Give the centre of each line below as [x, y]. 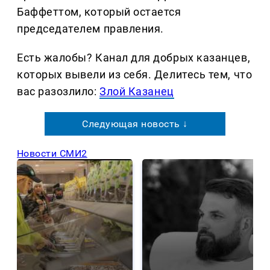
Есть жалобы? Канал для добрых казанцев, [134, 58]
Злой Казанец [137, 92]
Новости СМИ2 [52, 154]
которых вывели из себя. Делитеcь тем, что [135, 75]
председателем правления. [90, 29]
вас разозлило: [58, 92]
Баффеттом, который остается [99, 12]
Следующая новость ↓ [135, 124]
